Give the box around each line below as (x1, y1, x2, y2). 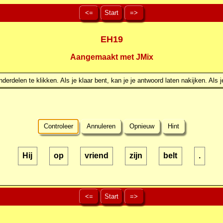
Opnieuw (127, 122, 156, 130)
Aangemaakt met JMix (70, 53, 153, 62)
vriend (84, 151, 109, 160)
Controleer (41, 122, 75, 130)
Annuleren (85, 122, 118, 130)
